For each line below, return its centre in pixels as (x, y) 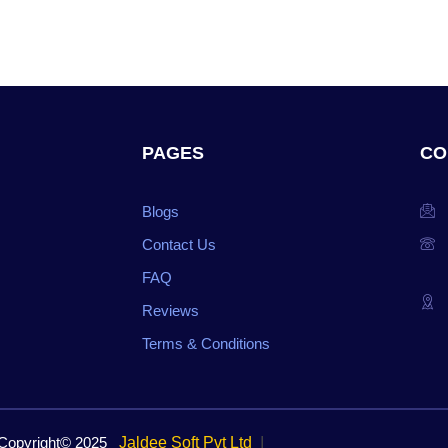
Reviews (170, 310)
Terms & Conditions (206, 343)
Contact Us (179, 244)
